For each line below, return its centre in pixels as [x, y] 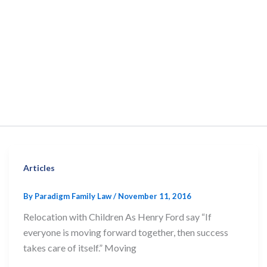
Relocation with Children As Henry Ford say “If [117, 217]
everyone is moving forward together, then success [125, 232]
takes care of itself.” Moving [80, 248]
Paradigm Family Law [74, 196]
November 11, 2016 [154, 196]
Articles [39, 168]
